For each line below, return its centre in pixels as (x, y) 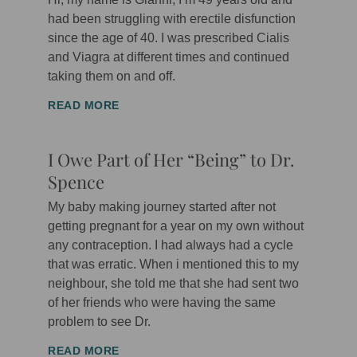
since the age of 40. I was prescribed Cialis (169, 38)
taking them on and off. (112, 76)
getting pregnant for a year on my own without (176, 226)
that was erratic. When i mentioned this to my (173, 265)
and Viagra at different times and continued (169, 57)
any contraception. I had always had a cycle (171, 245)
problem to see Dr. (99, 322)
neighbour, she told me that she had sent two (173, 284)
